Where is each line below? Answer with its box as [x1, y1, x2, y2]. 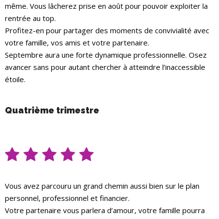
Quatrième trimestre [5, 105, 99, 116]
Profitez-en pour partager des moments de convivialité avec [5, 25, 209, 36]
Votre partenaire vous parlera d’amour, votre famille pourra [5, 205, 205, 216]
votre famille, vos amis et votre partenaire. [5, 38, 149, 48]
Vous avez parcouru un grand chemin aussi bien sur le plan [5, 181, 199, 191]
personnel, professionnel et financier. [5, 193, 130, 203]
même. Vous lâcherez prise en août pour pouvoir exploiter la [5, 1, 208, 11]
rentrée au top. [5, 13, 56, 23]
